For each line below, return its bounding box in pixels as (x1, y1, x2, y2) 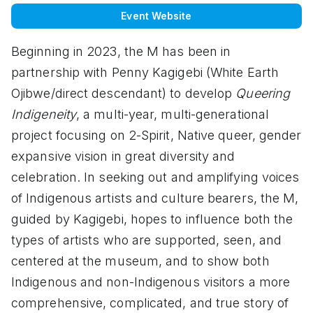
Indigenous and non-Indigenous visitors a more (11, 274, 291, 289)
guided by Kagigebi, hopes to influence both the (11, 211, 293, 226)
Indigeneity (11, 106, 76, 122)
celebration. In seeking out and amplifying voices (11, 169, 300, 184)
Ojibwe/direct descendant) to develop (11, 85, 236, 101)
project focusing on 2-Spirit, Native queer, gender (11, 127, 302, 143)
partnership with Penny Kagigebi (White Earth (11, 64, 279, 80)
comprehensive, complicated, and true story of (11, 295, 289, 310)
